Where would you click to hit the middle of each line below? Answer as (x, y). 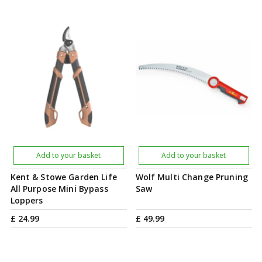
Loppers (27, 200)
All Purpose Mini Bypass (59, 189)
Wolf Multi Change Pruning (192, 177)
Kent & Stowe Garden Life (63, 177)
